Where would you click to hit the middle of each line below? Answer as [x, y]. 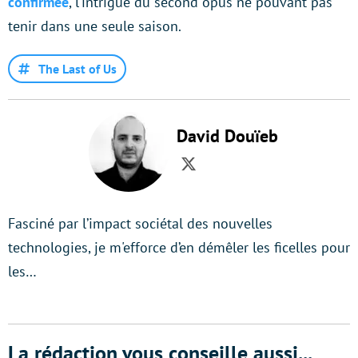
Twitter [214, 175]
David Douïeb [227, 136]
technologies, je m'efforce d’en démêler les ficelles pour [179, 248]
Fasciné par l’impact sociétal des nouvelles [140, 224]
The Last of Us [78, 69]
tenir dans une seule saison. [95, 26]
